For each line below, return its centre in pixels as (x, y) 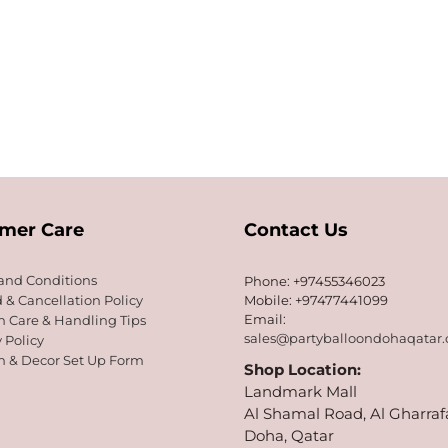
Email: (265, 319)
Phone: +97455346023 (314, 281)
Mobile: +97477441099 (316, 300)
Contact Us (296, 230)
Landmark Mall (300, 391)
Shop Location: (302, 369)
